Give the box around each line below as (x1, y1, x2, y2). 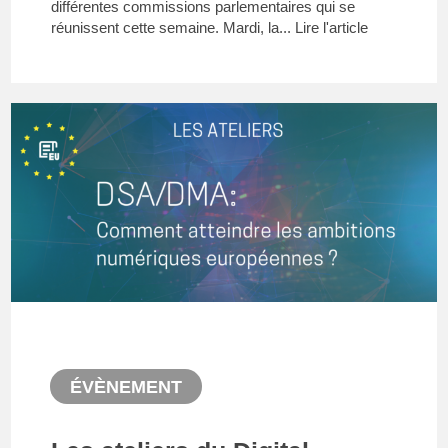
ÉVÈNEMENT (69, 377, 182, 398)
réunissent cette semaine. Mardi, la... (51, 19, 296, 36)
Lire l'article (295, 19, 369, 36)
